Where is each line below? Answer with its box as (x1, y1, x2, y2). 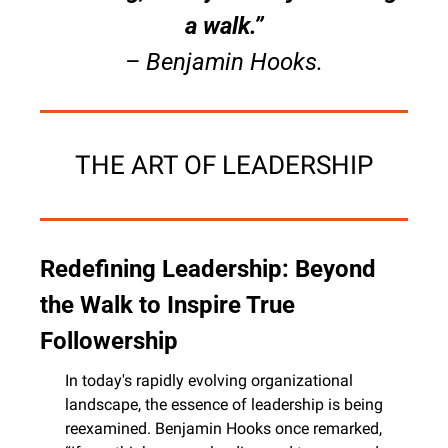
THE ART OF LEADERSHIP (75, 150, 373, 181)
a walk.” (184, 12, 264, 41)
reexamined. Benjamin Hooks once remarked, (65, 419, 382, 439)
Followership (40, 327, 178, 356)
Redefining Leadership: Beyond (40, 255, 376, 284)
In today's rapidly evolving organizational (65, 371, 353, 391)
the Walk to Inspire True (40, 291, 295, 320)
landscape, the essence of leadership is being (65, 395, 383, 415)
